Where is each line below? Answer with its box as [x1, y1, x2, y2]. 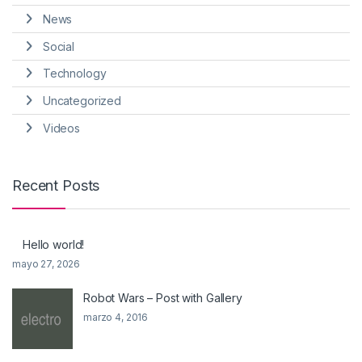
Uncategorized [42, 94, 121, 108]
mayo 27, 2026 [12, 257, 81, 270]
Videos [42, 121, 80, 135]
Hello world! [23, 237, 85, 251]
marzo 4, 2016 [83, 310, 149, 323]
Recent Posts [12, 177, 100, 195]
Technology [42, 66, 107, 81]
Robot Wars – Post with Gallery [83, 290, 242, 305]
